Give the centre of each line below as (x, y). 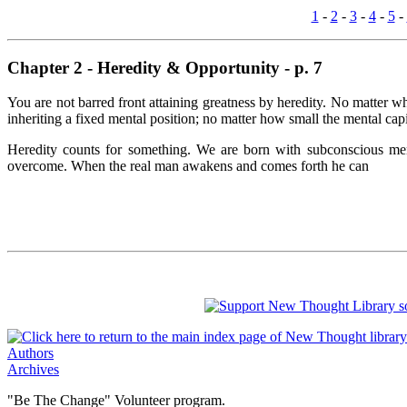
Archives (33, 370)
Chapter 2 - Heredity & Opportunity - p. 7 (165, 67)
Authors (30, 353)
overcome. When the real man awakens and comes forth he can (188, 166)
